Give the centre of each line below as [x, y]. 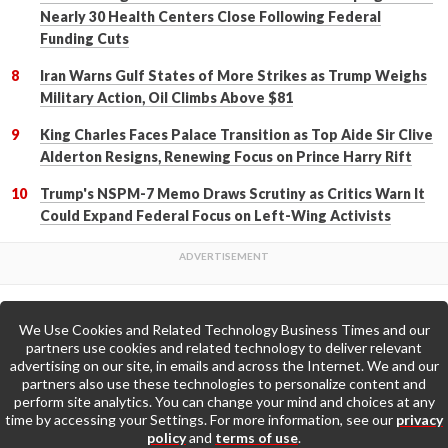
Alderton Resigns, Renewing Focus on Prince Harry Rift [226, 156]
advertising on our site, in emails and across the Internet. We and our [224, 365]
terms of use [256, 437]
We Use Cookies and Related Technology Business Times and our [224, 329]
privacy [419, 419]
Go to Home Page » [373, 399]
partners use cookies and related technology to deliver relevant [224, 347]
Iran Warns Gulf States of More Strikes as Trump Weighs [233, 75]
